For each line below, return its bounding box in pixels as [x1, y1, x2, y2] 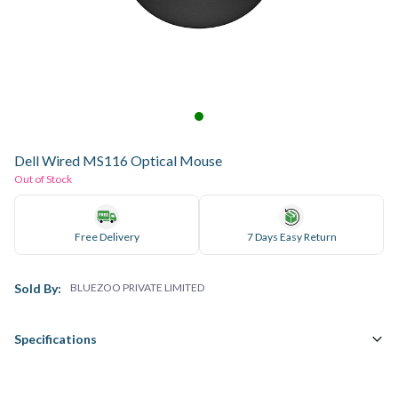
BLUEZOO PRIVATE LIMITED [70, 281, 204, 294]
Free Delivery [74, 230, 139, 243]
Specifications [14, 331, 97, 346]
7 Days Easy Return [246, 230, 337, 243]
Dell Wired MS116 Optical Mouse [14, 152, 222, 169]
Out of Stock [14, 172, 72, 186]
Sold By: [14, 280, 61, 296]
